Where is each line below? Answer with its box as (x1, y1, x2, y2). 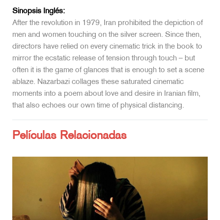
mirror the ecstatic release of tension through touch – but (12, 55, 195, 63)
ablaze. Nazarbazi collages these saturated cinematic (12, 79, 184, 86)
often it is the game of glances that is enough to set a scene (12, 67, 204, 75)
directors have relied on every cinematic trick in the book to (12, 43, 202, 51)
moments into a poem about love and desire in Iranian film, (12, 90, 200, 98)
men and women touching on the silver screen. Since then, (12, 31, 201, 39)
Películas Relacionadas (12, 130, 127, 141)
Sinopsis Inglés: (12, 8, 65, 16)
